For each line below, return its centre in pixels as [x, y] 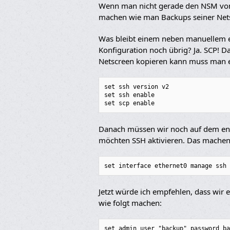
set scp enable [129, 103]
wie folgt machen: [130, 203]
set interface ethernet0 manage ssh [165, 166]
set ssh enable [129, 95]
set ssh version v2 [137, 87]
